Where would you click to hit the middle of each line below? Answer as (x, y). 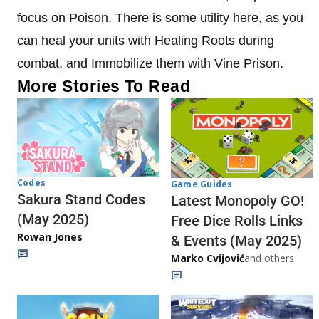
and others (269, 258)
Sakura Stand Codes (81, 199)
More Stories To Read (104, 86)
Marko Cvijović (208, 258)
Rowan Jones (50, 236)
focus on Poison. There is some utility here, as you (160, 18)
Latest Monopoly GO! (237, 201)
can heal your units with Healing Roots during (146, 41)
